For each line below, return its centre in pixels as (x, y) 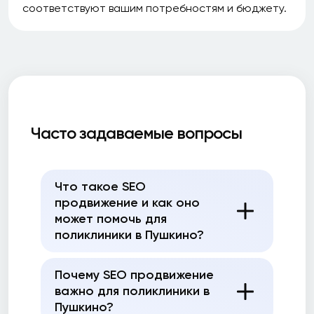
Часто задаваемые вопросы (136, 133)
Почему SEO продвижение (134, 275)
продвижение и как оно (127, 203)
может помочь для (111, 219)
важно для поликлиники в (132, 291)
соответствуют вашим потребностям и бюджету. (155, 8)
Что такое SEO (100, 186)
